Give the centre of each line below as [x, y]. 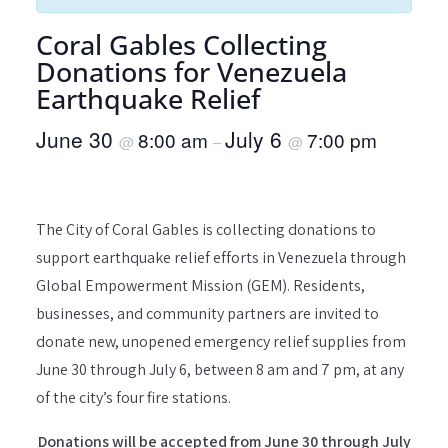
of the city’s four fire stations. [133, 397]
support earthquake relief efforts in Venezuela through [221, 257]
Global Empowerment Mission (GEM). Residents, [200, 285]
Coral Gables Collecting [181, 44]
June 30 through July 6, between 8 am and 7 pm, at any [220, 369]
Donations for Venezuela [191, 71]
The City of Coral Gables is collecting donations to [206, 229]
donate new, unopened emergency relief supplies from [221, 341]
